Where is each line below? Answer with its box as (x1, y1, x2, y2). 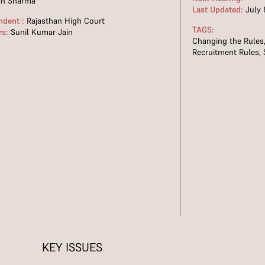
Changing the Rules (192, 35, 264, 46)
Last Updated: (192, 4, 243, 15)
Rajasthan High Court (24, 15, 105, 26)
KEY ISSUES (42, 240, 102, 255)
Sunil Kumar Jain (8, 27, 73, 37)
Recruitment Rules (192, 47, 259, 57)
